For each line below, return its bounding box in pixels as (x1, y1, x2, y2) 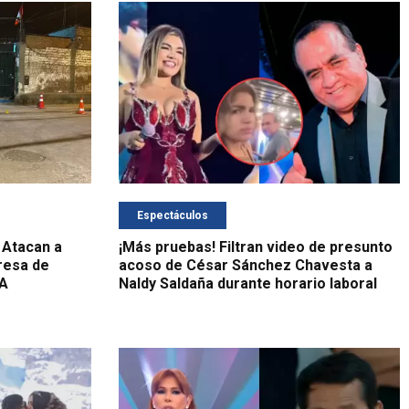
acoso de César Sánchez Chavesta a (118, 257, 372, 275)
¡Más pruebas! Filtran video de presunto (118, 238, 393, 257)
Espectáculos (136, 209, 208, 223)
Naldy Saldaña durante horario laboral (118, 275, 377, 293)
